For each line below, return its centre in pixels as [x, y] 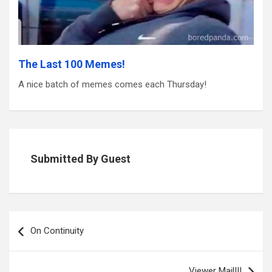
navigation [35, 231]
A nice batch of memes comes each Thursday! [112, 84]
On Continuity [57, 230]
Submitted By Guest [80, 158]
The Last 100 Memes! [72, 64]
